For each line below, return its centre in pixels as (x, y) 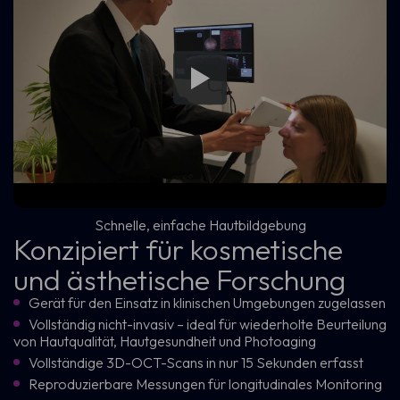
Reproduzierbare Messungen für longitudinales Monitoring (205, 383)
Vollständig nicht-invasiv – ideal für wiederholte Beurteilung (208, 324)
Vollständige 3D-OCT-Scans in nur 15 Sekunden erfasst (196, 362)
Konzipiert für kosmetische (178, 249)
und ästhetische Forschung (179, 279)
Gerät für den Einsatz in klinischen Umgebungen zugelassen (207, 302)
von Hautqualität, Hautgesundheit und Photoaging (165, 341)
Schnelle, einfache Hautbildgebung (200, 225)
